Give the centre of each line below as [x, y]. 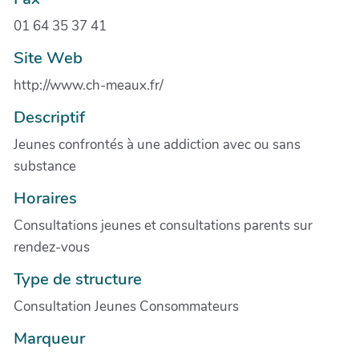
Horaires [45, 198]
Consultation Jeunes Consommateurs [126, 306]
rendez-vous [52, 247]
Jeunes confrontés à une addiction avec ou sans [157, 144]
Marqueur [49, 338]
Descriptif [49, 117]
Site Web [48, 57]
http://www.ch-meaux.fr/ [89, 85]
